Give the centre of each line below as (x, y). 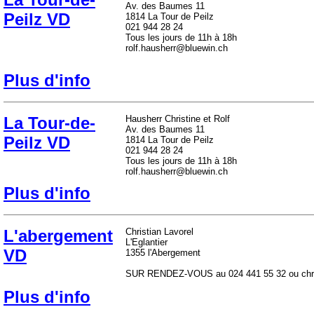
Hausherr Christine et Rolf (178, 119)
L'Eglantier (146, 242)
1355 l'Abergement (163, 253)
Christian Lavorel (159, 232)
